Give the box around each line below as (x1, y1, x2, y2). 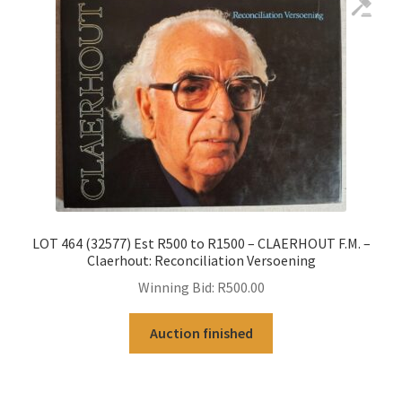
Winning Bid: (137, 278, 214, 297)
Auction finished (149, 324, 253, 343)
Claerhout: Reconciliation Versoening (86, 250, 316, 269)
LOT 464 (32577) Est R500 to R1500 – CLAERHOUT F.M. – (31, 233, 371, 252)
